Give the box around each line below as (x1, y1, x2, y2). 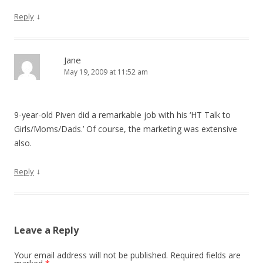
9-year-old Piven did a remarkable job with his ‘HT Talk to (14, 109, 231, 120)
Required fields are (170, 249, 241, 261)
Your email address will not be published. (14, 249, 168, 261)
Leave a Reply (14, 224, 79, 237)
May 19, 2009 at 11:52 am (64, 67, 148, 77)
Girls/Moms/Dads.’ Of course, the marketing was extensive (14, 123, 237, 134)
